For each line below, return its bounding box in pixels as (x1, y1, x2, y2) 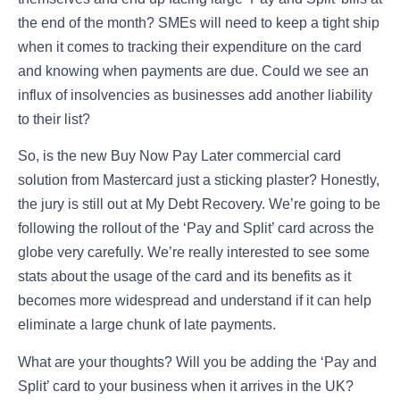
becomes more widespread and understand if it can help (18, 293, 371, 309)
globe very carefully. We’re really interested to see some (18, 245, 370, 261)
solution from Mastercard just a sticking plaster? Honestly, (18, 172, 379, 188)
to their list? (18, 111, 90, 127)
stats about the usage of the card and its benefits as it (18, 269, 351, 285)
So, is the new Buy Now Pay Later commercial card (18, 148, 341, 164)
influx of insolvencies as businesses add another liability (18, 87, 372, 103)
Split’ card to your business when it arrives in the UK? (18, 378, 354, 394)
